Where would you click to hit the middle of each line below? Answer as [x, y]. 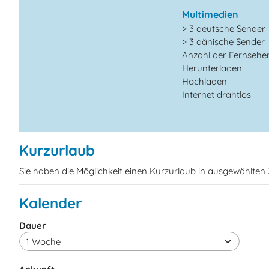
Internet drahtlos [217, 94]
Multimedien [210, 14]
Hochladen [205, 81]
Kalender [50, 203]
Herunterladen [212, 68]
